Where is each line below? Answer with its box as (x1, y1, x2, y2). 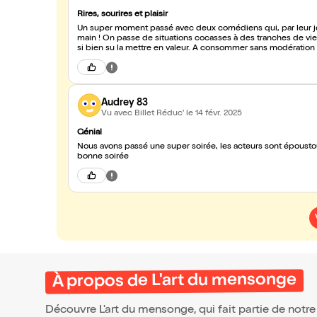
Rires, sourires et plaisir (77, 11, 168, 19)
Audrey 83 (101, 98, 148, 108)
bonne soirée (77, 153, 129, 161)
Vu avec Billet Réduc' (101, 109, 186, 118)
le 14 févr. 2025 (186, 109, 242, 118)
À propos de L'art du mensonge (52, 272, 297, 292)
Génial (77, 129, 102, 137)
